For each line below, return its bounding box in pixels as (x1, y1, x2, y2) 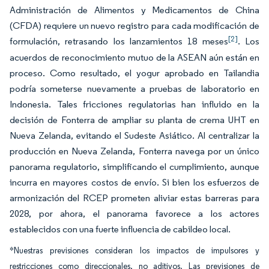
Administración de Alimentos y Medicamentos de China (10, 4, 259, 16)
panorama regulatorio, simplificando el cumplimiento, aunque (10, 161, 259, 172)
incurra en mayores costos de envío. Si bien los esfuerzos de (10, 177, 259, 188)
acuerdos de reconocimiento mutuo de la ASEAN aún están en (10, 52, 259, 63)
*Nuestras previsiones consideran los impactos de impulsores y (10, 246, 259, 256)
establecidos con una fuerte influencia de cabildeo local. (10, 223, 231, 235)
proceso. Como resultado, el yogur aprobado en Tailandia (10, 67, 259, 79)
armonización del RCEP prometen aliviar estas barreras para (10, 192, 259, 204)
